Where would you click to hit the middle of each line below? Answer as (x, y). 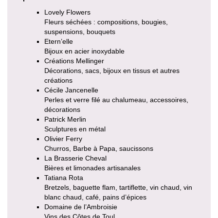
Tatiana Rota (64, 178)
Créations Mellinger (74, 61)
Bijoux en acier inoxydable (84, 51)
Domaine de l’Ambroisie (81, 207)
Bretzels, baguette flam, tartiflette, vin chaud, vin (118, 188)
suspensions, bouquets (80, 32)
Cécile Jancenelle (71, 90)
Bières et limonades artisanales (92, 168)
